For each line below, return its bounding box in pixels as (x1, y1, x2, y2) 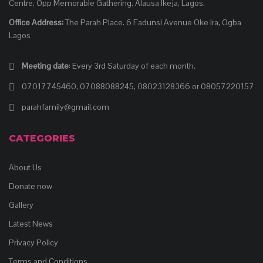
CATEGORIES (9, 133, 75, 144)
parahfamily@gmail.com (22, 102, 109, 112)
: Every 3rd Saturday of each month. (69, 60, 195, 71)
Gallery (9, 200, 33, 210)
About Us (9, 162, 42, 173)
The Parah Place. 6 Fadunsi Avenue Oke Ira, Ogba (63, 17, 241, 28)
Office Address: (9, 17, 63, 28)
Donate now (9, 181, 52, 191)
